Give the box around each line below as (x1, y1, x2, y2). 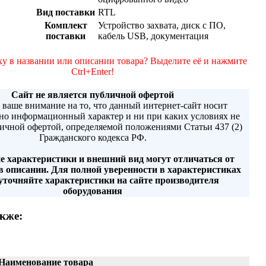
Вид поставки (36, 7, 95, 18)
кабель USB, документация (98, 31, 208, 42)
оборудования (63, 186, 122, 197)
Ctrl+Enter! (71, 66, 114, 77)
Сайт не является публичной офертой (11, 90, 174, 100)
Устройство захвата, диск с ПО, (98, 20, 226, 31)
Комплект (44, 20, 87, 31)
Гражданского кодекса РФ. (39, 132, 147, 143)
